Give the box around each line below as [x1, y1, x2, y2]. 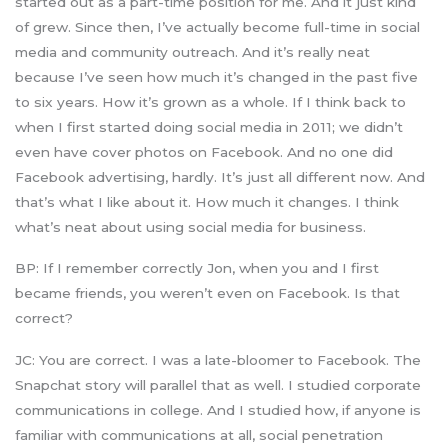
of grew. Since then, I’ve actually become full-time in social [15, 18, 420, 35]
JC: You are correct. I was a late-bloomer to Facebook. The [15, 351, 421, 368]
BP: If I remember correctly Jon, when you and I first [15, 260, 379, 277]
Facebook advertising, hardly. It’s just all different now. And [15, 168, 425, 185]
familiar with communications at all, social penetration [15, 426, 383, 443]
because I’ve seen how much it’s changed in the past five [15, 68, 418, 85]
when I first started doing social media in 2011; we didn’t [15, 118, 403, 135]
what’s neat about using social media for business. [15, 218, 366, 235]
